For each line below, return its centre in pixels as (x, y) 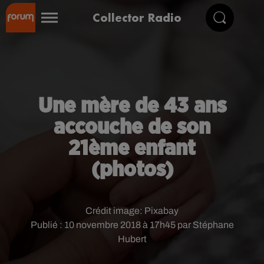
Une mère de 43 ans (132, 106)
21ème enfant (132, 148)
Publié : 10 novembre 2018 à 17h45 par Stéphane (132, 225)
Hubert (132, 239)
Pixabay (161, 211)
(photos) (132, 170)
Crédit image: (115, 211)
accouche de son (132, 127)
